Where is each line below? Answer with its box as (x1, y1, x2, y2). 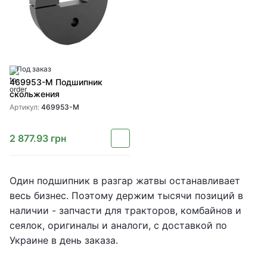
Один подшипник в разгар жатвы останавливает (10, 175, 240, 187)
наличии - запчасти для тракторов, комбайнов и (10, 204, 241, 216)
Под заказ (17, 64, 51, 73)
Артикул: (10, 103, 41, 111)
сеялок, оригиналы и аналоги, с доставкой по (10, 219, 227, 231)
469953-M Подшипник (10, 77, 103, 87)
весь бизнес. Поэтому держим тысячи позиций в (10, 190, 243, 201)
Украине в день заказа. (10, 234, 118, 246)
